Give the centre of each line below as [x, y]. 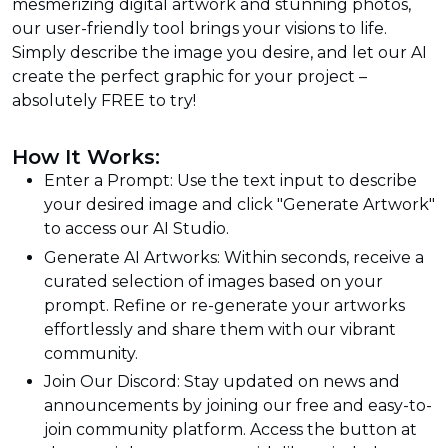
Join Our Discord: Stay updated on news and [222, 382]
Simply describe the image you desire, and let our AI [219, 53]
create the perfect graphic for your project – [189, 77]
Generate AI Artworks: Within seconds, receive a [234, 257]
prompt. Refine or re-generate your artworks [224, 305]
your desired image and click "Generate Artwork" [239, 204]
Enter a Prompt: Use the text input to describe [230, 180]
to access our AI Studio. [136, 228]
